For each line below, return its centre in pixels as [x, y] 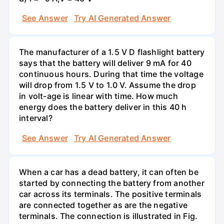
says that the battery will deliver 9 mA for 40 [105, 63]
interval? [36, 118]
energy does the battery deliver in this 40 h [103, 107]
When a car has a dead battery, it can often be [109, 172]
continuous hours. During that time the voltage [111, 74]
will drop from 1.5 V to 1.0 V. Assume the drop [107, 85]
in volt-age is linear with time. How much [98, 96]
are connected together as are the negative [103, 205]
